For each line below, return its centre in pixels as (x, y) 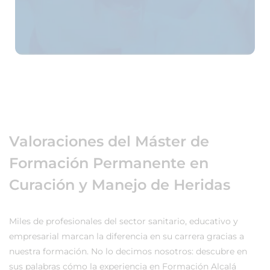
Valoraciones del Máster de (109, 141)
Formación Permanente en (109, 163)
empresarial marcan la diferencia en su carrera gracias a (127, 236)
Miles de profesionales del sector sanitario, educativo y (124, 221)
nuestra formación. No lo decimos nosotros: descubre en (128, 251)
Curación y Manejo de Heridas (120, 184)
